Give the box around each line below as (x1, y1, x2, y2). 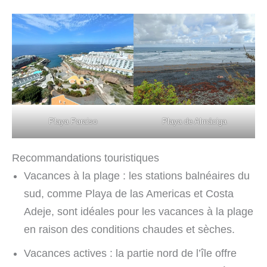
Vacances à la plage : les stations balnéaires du (24, 169, 250, 182)
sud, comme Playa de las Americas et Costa (24, 187, 234, 200)
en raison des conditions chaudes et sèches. (24, 223, 235, 235)
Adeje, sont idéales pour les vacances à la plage (24, 205, 253, 218)
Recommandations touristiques (12, 151, 159, 164)
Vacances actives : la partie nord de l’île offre (24, 247, 237, 259)
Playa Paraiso (48, 116, 97, 126)
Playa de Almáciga (162, 116, 226, 126)
